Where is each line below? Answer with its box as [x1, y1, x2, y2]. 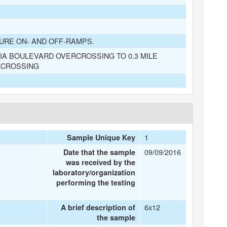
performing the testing [56, 177, 136, 187]
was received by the [66, 157, 136, 167]
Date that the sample [63, 147, 136, 157]
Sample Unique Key [67, 132, 136, 142]
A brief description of [61, 202, 136, 212]
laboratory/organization [53, 167, 136, 177]
